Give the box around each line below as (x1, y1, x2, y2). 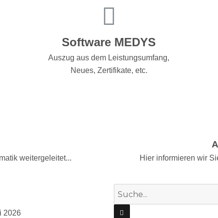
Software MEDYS (62, 35, 156, 49)
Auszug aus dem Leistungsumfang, (48, 53, 170, 62)
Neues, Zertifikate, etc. (70, 66, 147, 74)
